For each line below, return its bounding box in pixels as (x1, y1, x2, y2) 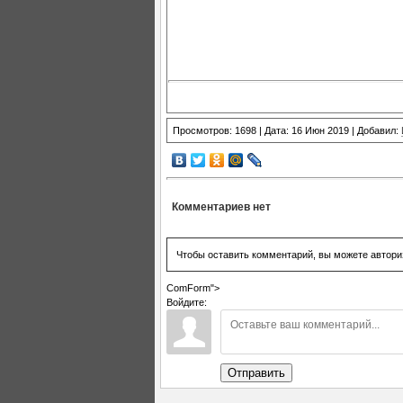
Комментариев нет (172, 200, 271, 213)
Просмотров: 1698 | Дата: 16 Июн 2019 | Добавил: (173, 125, 401, 136)
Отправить (228, 365, 285, 380)
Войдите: (166, 296, 207, 308)
